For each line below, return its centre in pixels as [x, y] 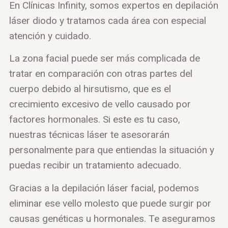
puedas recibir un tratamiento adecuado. [95, 165]
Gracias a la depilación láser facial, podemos [104, 188]
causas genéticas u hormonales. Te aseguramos [112, 218]
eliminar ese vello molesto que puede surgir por [110, 203]
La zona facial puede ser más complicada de [104, 59]
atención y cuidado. [50, 36]
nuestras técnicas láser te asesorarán [89, 135]
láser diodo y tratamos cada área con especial [107, 20]
